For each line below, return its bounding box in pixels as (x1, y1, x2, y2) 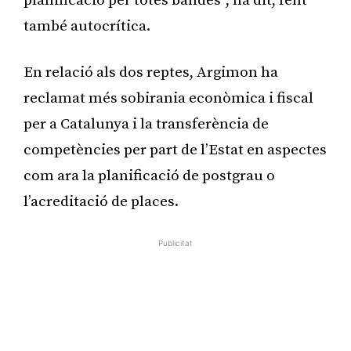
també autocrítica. (24, 16, 157, 35)
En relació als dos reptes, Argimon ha (24, 63, 278, 81)
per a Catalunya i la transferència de (24, 114, 269, 133)
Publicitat (158, 237, 193, 248)
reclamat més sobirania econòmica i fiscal (24, 89, 313, 107)
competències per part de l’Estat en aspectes (24, 140, 327, 159)
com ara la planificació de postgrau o (24, 166, 275, 185)
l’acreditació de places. (24, 192, 182, 211)
